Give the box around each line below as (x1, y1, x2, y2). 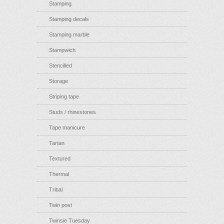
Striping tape (49, 93, 79, 99)
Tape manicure (49, 124, 85, 130)
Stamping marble (49, 31, 89, 37)
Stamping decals (49, 15, 89, 22)
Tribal (49, 186, 62, 192)
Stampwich (49, 46, 75, 53)
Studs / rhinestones (49, 108, 96, 115)
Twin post (49, 201, 72, 208)
